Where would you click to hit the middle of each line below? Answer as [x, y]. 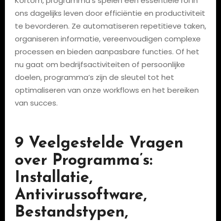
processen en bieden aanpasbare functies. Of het [107, 52]
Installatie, [54, 178]
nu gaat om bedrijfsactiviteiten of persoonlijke [100, 64]
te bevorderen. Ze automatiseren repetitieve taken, [110, 26]
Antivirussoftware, [81, 195]
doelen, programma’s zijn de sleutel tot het [94, 77]
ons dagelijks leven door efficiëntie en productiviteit [110, 13]
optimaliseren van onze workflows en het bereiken [107, 90]
